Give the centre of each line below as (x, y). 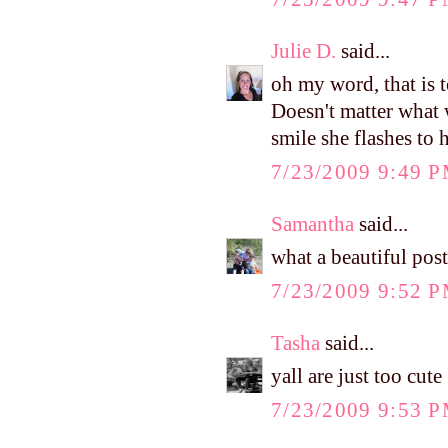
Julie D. (303, 50)
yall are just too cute (356, 376)
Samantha (312, 223)
